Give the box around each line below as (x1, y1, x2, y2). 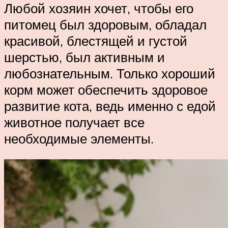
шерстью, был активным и (4, 48, 165, 65)
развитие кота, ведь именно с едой (4, 97, 216, 114)
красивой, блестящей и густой (4, 32, 187, 49)
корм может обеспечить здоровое (4, 81, 208, 98)
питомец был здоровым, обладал (4, 16, 207, 33)
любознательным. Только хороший (4, 65, 215, 81)
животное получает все (4, 113, 145, 130)
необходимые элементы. (4, 130, 154, 147)
